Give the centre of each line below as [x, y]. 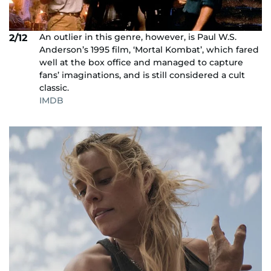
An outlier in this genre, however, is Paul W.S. [138, 37]
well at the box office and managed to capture [141, 62]
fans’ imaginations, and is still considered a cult [142, 75]
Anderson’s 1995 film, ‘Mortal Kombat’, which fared [149, 49]
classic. [54, 87]
